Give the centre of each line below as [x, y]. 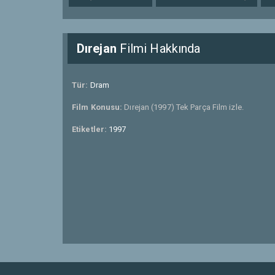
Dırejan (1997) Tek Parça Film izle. [184, 107]
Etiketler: [91, 129]
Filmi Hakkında [158, 48]
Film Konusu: [98, 107]
